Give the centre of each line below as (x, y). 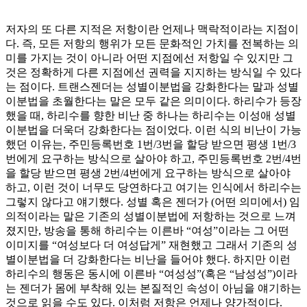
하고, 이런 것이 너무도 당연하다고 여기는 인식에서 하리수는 (153, 188)
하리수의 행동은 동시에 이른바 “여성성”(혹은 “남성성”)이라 (151, 274)
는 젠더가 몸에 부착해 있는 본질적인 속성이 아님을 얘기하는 (153, 288)
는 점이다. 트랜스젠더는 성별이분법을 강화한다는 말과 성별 (152, 87)
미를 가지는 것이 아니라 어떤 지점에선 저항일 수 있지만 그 (149, 58)
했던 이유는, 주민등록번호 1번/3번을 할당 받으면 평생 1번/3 (151, 145)
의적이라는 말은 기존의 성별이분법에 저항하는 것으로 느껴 (151, 217)
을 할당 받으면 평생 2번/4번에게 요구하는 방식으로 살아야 (148, 173)
